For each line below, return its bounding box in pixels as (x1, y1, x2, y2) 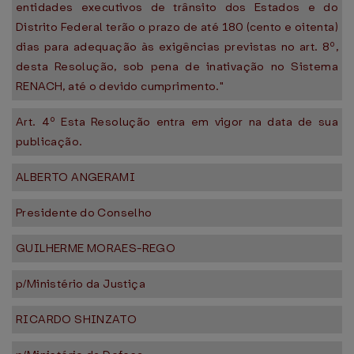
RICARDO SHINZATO (16, 311, 137, 327)
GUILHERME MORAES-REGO (16, 240, 176, 256)
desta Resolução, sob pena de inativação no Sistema (16, 58, 338, 74)
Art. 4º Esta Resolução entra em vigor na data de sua (16, 114, 338, 130)
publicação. (16, 134, 83, 149)
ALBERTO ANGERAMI (16, 169, 136, 185)
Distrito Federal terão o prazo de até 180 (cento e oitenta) (16, 19, 338, 35)
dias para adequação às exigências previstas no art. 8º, (16, 39, 338, 55)
